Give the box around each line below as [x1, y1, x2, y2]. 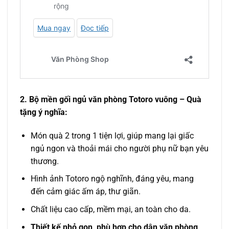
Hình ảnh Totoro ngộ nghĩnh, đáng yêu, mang [30, 174, 194, 184]
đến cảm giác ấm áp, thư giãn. [30, 187, 141, 197]
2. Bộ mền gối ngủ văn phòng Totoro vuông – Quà [20, 94, 201, 104]
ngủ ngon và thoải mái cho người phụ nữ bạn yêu [30, 143, 209, 153]
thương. [30, 156, 59, 166]
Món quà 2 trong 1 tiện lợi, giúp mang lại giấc [30, 130, 194, 141]
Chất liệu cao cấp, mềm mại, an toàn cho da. [30, 204, 191, 214]
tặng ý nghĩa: [20, 107, 67, 117]
